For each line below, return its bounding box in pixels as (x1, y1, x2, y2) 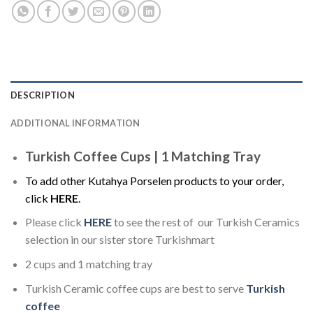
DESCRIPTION (10, 89, 75, 101)
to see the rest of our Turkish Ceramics (111, 215, 300, 229)
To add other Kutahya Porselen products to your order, (24, 173, 284, 187)
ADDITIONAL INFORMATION (10, 117, 140, 129)
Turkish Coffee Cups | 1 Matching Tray (24, 148, 261, 165)
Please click (24, 215, 84, 229)
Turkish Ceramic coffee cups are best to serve (24, 281, 246, 295)
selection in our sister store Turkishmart (24, 233, 214, 247)
